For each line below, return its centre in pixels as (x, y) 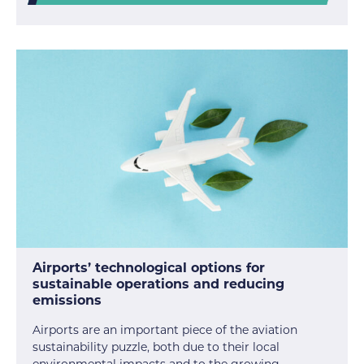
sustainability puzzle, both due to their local (156, 347)
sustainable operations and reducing (158, 284)
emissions (67, 301)
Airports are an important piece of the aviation (165, 330)
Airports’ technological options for (149, 268)
